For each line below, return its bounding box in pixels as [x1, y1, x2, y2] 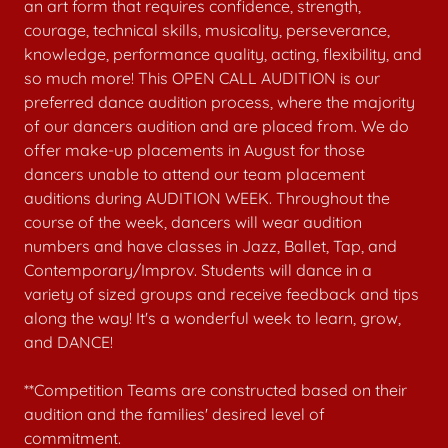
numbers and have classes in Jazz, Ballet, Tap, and [24, 236, 397, 256]
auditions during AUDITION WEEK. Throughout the [24, 188, 390, 208]
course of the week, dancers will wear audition [24, 212, 362, 232]
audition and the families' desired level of [24, 404, 325, 424]
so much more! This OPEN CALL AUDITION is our [24, 68, 380, 88]
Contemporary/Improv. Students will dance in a [24, 260, 372, 280]
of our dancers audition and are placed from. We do [24, 116, 409, 136]
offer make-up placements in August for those [24, 140, 365, 160]
